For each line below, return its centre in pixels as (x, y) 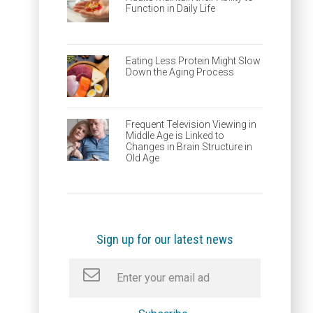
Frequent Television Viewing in (191, 124)
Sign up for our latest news (165, 239)
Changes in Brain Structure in (189, 147)
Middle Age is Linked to (175, 136)
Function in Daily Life (170, 8)
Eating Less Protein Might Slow (193, 61)
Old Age (143, 158)
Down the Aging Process (180, 72)
